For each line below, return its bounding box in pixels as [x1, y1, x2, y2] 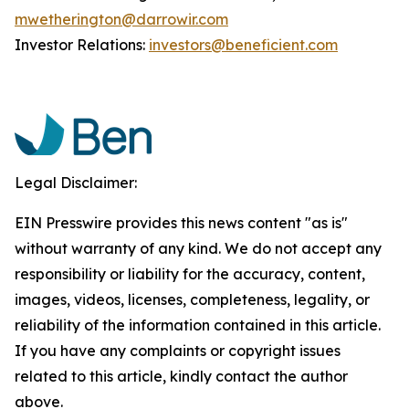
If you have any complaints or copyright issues [15, 341, 341, 360]
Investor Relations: [15, 36, 149, 54]
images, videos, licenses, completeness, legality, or [15, 290, 370, 309]
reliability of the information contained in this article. [15, 316, 381, 334]
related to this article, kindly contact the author [15, 367, 348, 385]
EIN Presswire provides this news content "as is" [15, 214, 348, 232]
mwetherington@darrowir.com [15, 10, 228, 28]
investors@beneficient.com [149, 36, 338, 54]
